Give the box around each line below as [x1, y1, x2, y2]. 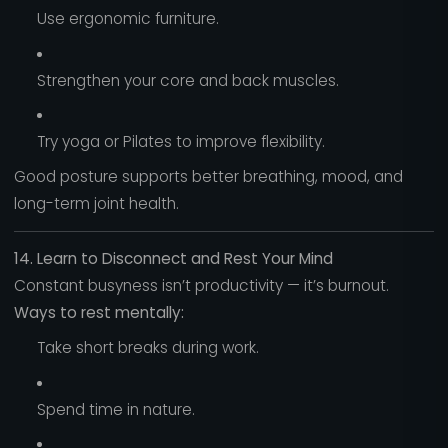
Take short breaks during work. [36, 336, 259, 358]
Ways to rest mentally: [13, 302, 184, 324]
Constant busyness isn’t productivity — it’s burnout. [13, 275, 389, 297]
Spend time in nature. [36, 398, 195, 420]
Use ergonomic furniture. [36, 8, 219, 30]
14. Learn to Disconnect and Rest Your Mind [13, 248, 333, 270]
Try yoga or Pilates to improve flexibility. [36, 131, 325, 153]
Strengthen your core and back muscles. [36, 69, 339, 91]
